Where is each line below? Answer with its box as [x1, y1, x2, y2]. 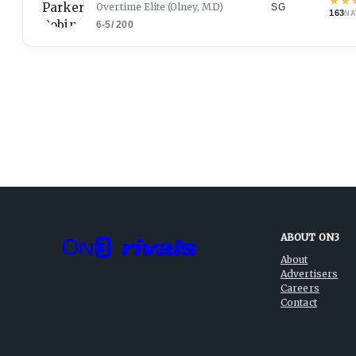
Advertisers [280, 268, 339, 280]
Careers [280, 282, 319, 294]
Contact [280, 296, 317, 308]
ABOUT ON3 [280, 231, 340, 243]
